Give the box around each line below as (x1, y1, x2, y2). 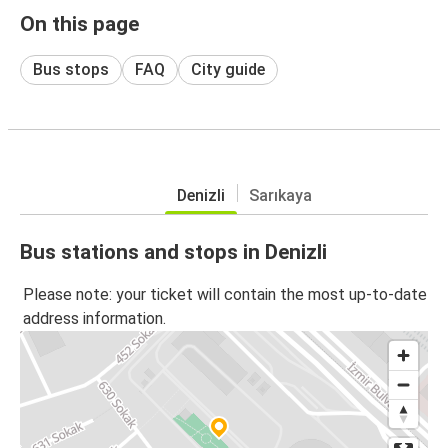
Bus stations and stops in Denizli (20, 239, 327, 264)
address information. (23, 309, 166, 329)
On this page (20, 11, 139, 36)
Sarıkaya (248, 185, 312, 205)
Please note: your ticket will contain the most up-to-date (23, 285, 427, 305)
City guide (191, 59, 265, 79)
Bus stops (33, 59, 109, 79)
